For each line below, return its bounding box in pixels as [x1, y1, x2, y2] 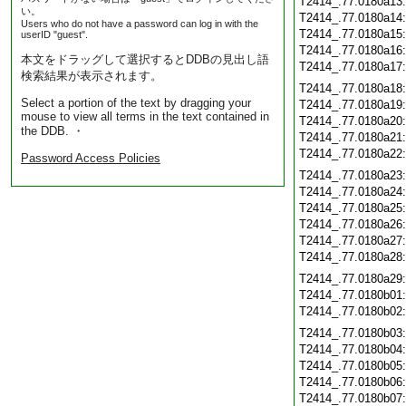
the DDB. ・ [21, 124, 84, 138]
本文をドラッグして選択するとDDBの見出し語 [21, 53, 269, 66]
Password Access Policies [21, 151, 160, 165]
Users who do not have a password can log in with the [21, 18, 258, 29]
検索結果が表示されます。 [21, 69, 162, 82]
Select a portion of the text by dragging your [21, 96, 251, 110]
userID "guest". [21, 29, 88, 40]
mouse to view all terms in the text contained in [21, 110, 269, 123]
